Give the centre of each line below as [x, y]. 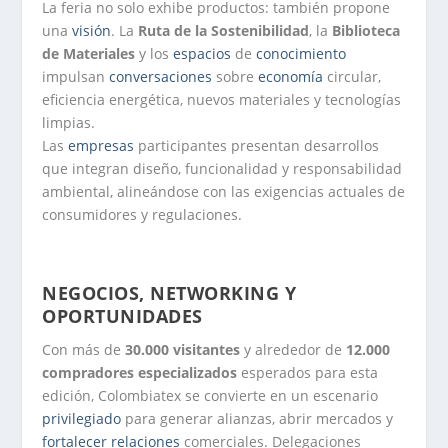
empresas [101, 146]
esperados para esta [308, 372]
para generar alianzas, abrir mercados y [257, 418]
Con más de [84, 349]
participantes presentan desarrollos [257, 146]
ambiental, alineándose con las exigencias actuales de [224, 192]
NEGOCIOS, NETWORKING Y [169, 292]
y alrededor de [293, 349]
